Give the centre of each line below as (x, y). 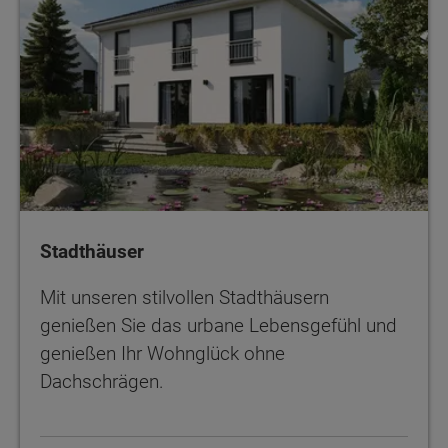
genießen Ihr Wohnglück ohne (162, 353)
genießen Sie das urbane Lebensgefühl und (218, 325)
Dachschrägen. (102, 381)
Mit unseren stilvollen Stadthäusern (184, 297)
